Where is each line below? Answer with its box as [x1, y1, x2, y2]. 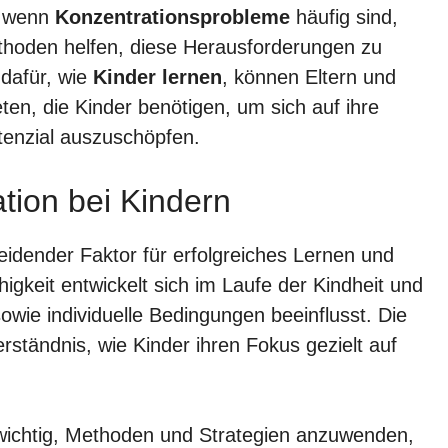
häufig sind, [290, 5, 398, 28]
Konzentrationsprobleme [55, 5, 290, 28]
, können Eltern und [222, 65, 396, 88]
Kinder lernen [93, 65, 222, 88]
